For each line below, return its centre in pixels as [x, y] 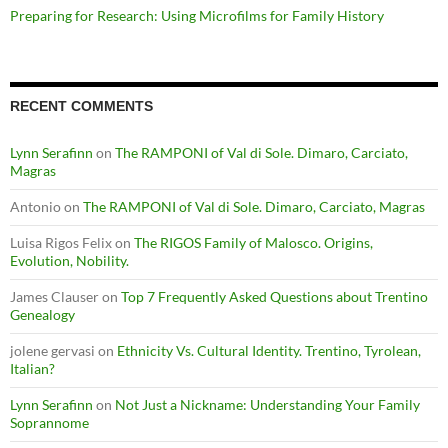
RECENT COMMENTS [81, 105]
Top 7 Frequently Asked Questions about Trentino [274, 296]
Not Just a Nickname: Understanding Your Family [267, 404]
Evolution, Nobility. [69, 260]
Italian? [32, 368]
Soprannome [49, 422]
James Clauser [54, 296]
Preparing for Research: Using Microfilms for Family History [197, 15]
